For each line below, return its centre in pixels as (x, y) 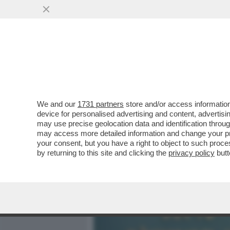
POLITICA (206, 65)
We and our (57, 104)
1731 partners (101, 104)
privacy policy (191, 153)
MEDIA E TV (153, 65)
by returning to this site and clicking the (103, 153)
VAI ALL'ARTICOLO (145, 139)
